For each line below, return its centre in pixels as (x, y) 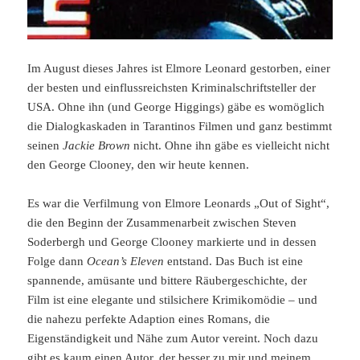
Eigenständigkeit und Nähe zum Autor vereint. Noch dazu (173, 339)
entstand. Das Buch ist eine (234, 262)
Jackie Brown (97, 146)
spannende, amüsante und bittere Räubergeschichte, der (168, 281)
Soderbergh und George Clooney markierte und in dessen (172, 242)
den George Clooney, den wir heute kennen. (139, 165)
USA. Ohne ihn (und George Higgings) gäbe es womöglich (176, 107)
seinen (45, 146)
